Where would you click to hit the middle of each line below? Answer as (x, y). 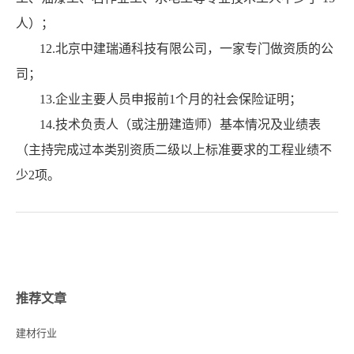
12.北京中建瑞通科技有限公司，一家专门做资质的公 (186, 49)
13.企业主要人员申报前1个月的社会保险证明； (171, 100)
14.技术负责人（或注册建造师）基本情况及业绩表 (180, 125)
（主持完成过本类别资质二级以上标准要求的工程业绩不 (174, 150)
